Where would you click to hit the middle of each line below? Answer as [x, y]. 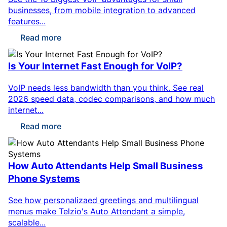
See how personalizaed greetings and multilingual [103, 200]
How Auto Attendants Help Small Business [106, 166]
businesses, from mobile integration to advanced [102, 10]
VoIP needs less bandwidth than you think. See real [106, 87]
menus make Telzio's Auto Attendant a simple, [97, 211]
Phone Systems [44, 178]
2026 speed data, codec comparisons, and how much [111, 99]
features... [27, 22]
